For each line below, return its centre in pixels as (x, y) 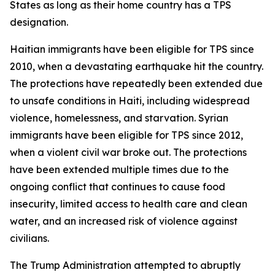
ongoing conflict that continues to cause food (118, 186)
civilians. (29, 238)
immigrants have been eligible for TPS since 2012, (126, 135)
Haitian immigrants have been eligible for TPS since (132, 49)
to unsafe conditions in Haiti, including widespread (130, 100)
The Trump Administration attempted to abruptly (125, 265)
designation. (39, 22)
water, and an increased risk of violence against (124, 221)
